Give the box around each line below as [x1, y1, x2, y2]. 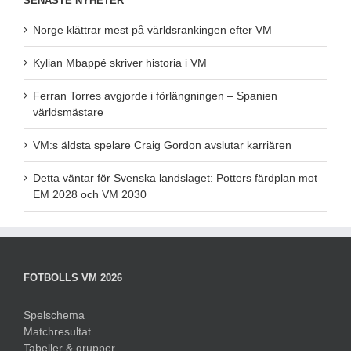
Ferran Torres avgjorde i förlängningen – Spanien [33, 89, 277, 102]
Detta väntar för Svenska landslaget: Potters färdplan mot [33, 171, 317, 184]
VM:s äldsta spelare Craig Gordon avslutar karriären [33, 138, 291, 151]
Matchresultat [24, 324, 91, 338]
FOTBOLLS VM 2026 [24, 271, 122, 284]
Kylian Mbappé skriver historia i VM [33, 56, 207, 69]
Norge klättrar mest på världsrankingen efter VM [33, 23, 272, 36]
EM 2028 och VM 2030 [33, 187, 147, 201]
